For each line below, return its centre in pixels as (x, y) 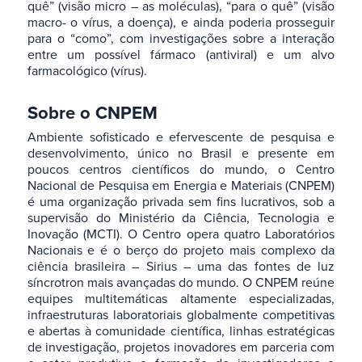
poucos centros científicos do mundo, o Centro (181, 169)
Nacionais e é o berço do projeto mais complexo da (181, 250)
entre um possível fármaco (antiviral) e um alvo (181, 55)
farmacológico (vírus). (87, 71)
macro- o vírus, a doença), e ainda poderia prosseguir (181, 22)
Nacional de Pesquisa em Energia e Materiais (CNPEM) (181, 185)
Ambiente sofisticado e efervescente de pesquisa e (181, 137)
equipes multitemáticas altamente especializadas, (181, 299)
